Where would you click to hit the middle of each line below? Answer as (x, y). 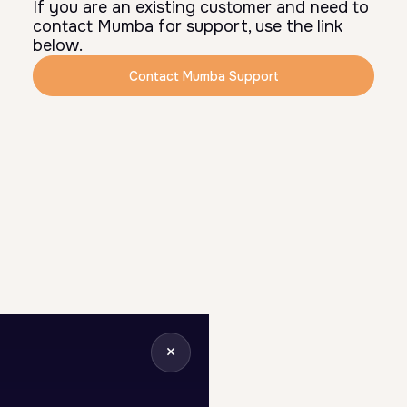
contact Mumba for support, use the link (188, 26)
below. (58, 45)
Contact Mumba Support (203, 76)
